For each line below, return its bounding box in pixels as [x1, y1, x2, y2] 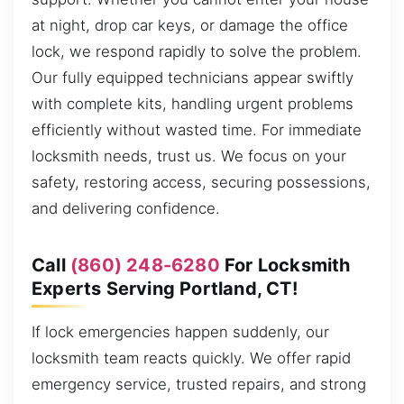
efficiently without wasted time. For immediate [32, 121, 362, 140]
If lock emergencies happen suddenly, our [32, 323, 329, 342]
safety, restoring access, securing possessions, [32, 173, 371, 192]
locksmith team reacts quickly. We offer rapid [32, 349, 351, 368]
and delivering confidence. [32, 199, 220, 218]
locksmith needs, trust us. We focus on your [32, 147, 346, 166]
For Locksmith [219, 254, 351, 277]
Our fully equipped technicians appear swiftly [32, 69, 353, 87]
